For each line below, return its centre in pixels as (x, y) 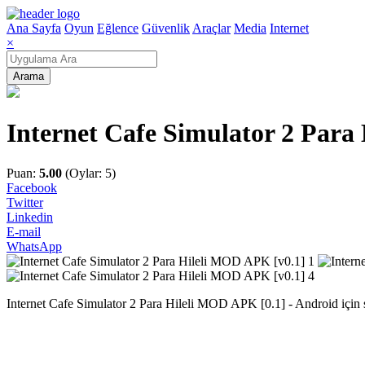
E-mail (24, 231)
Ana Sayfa (34, 28)
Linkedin (30, 217)
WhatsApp (34, 246)
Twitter (25, 202)
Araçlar (211, 28)
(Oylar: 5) (89, 173)
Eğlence (118, 28)
